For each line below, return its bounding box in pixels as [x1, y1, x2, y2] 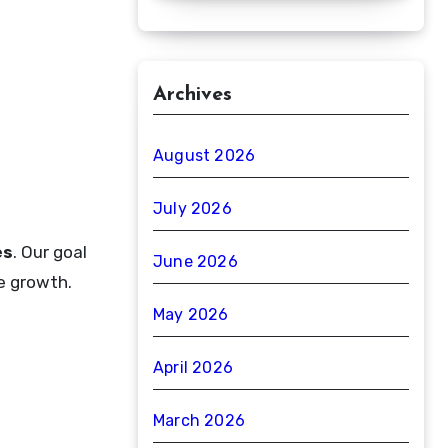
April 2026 [153, 358, 233, 377]
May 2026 [153, 305, 229, 324]
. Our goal [13, 242, 87, 262]
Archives [153, 85, 232, 105]
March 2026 [153, 411, 245, 430]
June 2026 [153, 252, 238, 271]
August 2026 [153, 146, 256, 165]
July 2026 [153, 199, 232, 218]
